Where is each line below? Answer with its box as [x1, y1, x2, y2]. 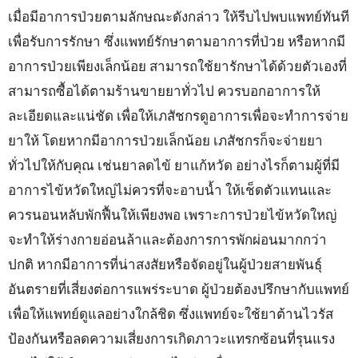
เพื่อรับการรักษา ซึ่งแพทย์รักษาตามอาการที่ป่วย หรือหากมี [8, 31, 345, 50]
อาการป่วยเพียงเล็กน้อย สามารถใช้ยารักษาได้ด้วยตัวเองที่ [8, 56, 347, 75]
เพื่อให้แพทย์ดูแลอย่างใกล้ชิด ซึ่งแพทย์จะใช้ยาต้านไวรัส [8, 304, 333, 323]
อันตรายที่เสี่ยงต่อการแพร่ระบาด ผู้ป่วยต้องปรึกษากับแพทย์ [8, 279, 349, 298]
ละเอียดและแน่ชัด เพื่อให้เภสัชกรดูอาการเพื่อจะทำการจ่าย [8, 105, 348, 125]
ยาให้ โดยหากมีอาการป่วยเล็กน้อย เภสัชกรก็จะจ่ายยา [8, 130, 323, 149]
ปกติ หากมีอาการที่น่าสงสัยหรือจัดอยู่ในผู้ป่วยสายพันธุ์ [8, 254, 322, 273]
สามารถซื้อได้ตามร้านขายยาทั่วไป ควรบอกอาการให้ [8, 81, 320, 100]
